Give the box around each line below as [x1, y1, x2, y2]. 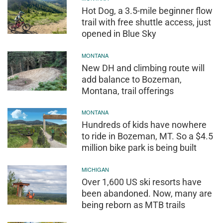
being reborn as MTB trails [82, 199, 186, 210]
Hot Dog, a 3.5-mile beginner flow [82, 5, 213, 16]
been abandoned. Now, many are [82, 188, 213, 199]
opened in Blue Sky [82, 28, 157, 39]
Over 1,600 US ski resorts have [82, 176, 202, 187]
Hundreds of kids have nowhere [82, 119, 207, 130]
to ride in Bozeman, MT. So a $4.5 [82, 131, 214, 142]
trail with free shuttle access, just [82, 17, 212, 28]
